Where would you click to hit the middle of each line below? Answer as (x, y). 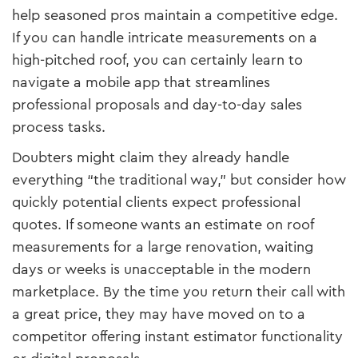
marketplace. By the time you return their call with (179, 291)
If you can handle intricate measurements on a (165, 37)
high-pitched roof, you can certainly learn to (157, 60)
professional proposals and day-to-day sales (157, 104)
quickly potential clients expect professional (156, 202)
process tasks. (59, 127)
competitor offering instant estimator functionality (177, 336)
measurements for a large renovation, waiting (163, 247)
